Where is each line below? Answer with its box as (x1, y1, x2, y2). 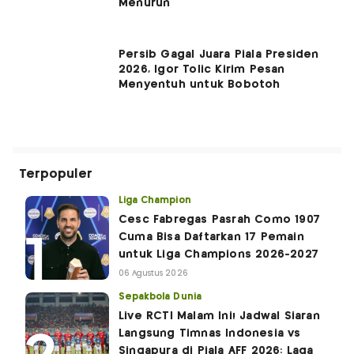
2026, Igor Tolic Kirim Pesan (119, 63, 285, 75)
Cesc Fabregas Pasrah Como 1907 (119, 213, 320, 225)
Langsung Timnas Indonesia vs (119, 327, 301, 339)
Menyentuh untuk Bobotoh (119, 78, 281, 90)
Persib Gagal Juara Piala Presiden (119, 48, 319, 60)
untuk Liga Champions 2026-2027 (119, 248, 318, 260)
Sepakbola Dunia (119, 292, 201, 301)
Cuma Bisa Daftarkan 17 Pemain (119, 231, 304, 243)
